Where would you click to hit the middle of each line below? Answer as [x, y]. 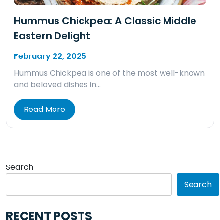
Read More [44, 110]
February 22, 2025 [50, 56]
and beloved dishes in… [57, 85]
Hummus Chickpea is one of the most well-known [109, 73]
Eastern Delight [52, 36]
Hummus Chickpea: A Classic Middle [105, 21]
